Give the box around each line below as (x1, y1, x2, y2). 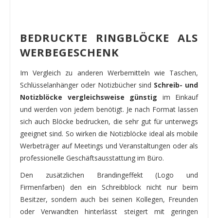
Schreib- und (154, 80, 198, 90)
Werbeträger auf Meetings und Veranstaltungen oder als (20, 141, 198, 150)
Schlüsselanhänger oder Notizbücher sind (20, 80, 154, 90)
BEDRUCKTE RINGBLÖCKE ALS (20, 30, 198, 45)
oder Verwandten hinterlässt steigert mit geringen (20, 206, 198, 216)
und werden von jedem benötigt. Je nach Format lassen (20, 104, 198, 114)
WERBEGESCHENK (20, 44, 119, 59)
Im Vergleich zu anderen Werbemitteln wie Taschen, (20, 68, 198, 77)
